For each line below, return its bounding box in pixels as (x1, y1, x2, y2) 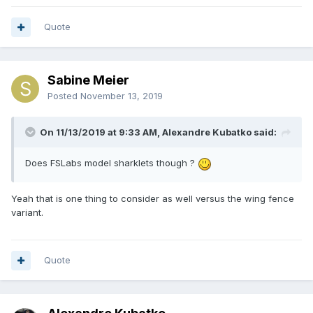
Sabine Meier (48, 73, 129, 88)
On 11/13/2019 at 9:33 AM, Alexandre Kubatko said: (40, 126, 277, 138)
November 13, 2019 (80, 90, 163, 102)
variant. (11, 206, 43, 218)
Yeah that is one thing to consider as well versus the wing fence (11, 192, 294, 204)
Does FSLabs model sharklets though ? (25, 157, 198, 169)
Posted (48, 90, 80, 102)
